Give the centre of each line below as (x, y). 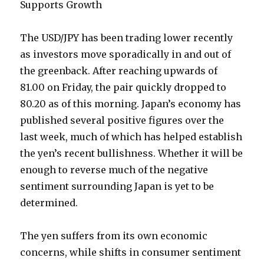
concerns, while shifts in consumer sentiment (131, 253)
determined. (49, 203)
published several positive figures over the (122, 121)
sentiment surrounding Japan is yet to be (117, 187)
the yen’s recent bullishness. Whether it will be (132, 154)
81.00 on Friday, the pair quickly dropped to (123, 88)
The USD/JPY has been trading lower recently (127, 38)
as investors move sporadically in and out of (126, 55)
